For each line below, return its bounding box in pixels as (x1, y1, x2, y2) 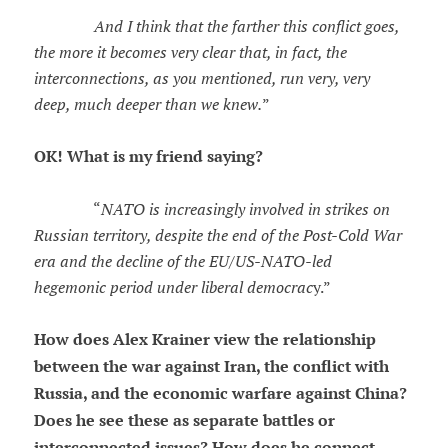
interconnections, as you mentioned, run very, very (33, 68, 370, 89)
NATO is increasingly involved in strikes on (100, 199, 390, 220)
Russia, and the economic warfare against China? (33, 383, 407, 405)
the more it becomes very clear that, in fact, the (33, 42, 347, 63)
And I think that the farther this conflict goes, (33, 16, 399, 37)
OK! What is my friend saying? (33, 146, 263, 168)
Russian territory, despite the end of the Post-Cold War (33, 225, 402, 246)
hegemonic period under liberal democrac (33, 277, 313, 298)
